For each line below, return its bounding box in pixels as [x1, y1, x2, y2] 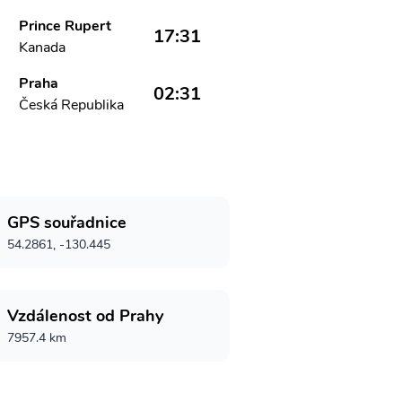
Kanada [19, 38, 66, 57]
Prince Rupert [19, 16, 112, 36]
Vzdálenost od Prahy [7, 305, 163, 327]
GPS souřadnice [7, 212, 127, 233]
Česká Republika [19, 95, 125, 115]
